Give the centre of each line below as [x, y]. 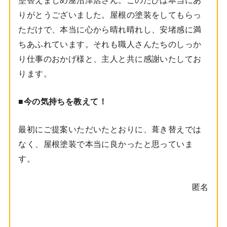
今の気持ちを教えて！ [65, 102]
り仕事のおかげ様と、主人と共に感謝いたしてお [110, 59]
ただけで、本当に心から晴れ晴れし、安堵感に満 [110, 29]
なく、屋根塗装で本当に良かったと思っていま [106, 144]
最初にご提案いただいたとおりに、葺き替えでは [110, 129]
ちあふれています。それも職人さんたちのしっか [110, 44]
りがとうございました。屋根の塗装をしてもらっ [110, 14]
